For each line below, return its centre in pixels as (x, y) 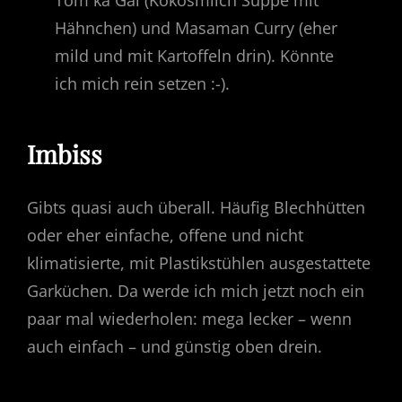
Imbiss (65, 153)
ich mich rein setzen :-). (143, 83)
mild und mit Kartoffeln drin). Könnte (195, 55)
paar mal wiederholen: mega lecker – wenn (189, 319)
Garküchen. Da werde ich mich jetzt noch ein (196, 291)
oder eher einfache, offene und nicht (165, 236)
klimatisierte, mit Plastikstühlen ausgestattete (199, 263)
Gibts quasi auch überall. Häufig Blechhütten (196, 208)
